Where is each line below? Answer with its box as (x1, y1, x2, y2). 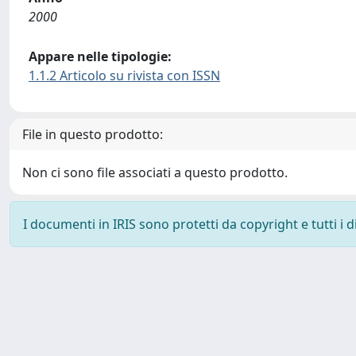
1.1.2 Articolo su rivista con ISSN (29, 66, 220, 84)
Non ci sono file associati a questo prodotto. (22, 163, 288, 181)
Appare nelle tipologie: (29, 47, 172, 65)
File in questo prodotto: (22, 125, 163, 143)
